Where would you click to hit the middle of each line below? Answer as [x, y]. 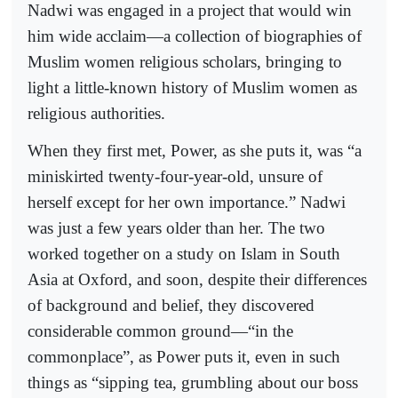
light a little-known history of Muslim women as [192, 88]
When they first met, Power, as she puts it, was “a [195, 151]
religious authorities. [96, 114]
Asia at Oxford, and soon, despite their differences [197, 280]
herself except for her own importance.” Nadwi [187, 203]
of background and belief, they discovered [171, 306]
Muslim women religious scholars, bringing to [185, 62]
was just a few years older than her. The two [176, 228]
